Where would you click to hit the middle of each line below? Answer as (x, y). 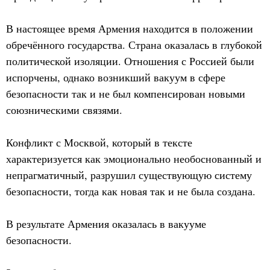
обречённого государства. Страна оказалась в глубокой (134, 45)
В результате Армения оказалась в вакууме (106, 224)
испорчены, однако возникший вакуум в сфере (116, 77)
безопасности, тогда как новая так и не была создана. (131, 191)
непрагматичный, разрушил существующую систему (129, 175)
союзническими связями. (64, 110)
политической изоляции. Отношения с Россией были (130, 61)
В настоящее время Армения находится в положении (130, 28)
